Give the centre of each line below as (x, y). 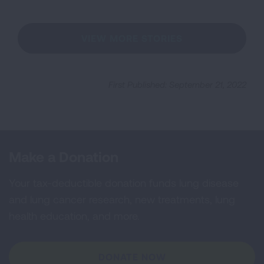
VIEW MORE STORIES (132, 38)
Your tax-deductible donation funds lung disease (124, 183)
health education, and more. (74, 216)
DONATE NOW (132, 257)
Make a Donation (64, 156)
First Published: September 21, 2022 (177, 84)
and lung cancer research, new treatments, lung (122, 199)
